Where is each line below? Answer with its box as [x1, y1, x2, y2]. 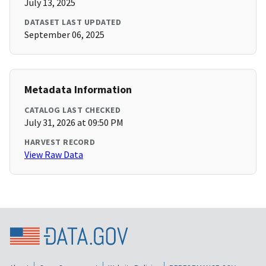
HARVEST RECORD [24, 137, 95, 148]
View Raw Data [24, 148, 83, 161]
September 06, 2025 [24, 28, 104, 41]
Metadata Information [24, 83, 132, 97]
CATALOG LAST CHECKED [24, 104, 121, 116]
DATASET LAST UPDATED [24, 17, 121, 28]
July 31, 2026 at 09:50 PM [24, 116, 123, 129]
